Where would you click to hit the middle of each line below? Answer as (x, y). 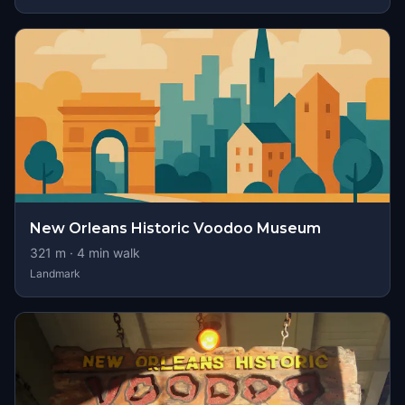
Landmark (55, 273)
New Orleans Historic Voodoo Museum (175, 228)
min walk (113, 253)
